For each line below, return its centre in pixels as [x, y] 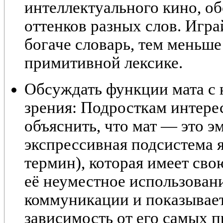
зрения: [51, 108]
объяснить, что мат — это [116, 126]
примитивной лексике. [104, 63]
